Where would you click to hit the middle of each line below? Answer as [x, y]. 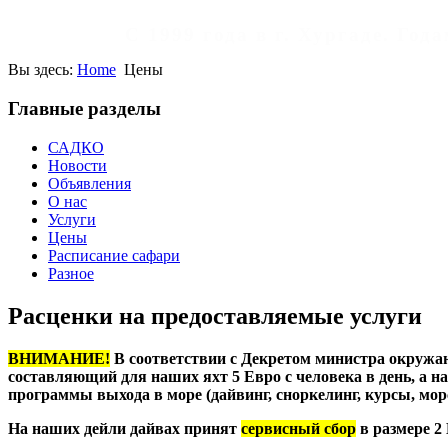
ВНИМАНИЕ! [59, 358]
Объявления [89, 183]
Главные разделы [84, 109]
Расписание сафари [114, 255]
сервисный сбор [298, 428]
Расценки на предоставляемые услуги [215, 315]
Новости [77, 165]
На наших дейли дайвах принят [124, 428]
